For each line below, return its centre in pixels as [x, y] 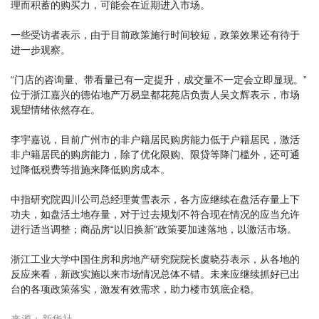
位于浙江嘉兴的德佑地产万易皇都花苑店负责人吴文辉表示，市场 [155, 95]
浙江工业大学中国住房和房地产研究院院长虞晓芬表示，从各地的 [155, 260]
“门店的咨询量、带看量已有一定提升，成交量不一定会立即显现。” [159, 80]
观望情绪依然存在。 [56, 110]
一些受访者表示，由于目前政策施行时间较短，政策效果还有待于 [155, 35]
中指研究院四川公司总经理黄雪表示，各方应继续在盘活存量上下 [155, 200]
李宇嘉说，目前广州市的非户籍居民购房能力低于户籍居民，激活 [155, 140]
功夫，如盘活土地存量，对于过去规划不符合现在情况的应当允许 [155, 215]
